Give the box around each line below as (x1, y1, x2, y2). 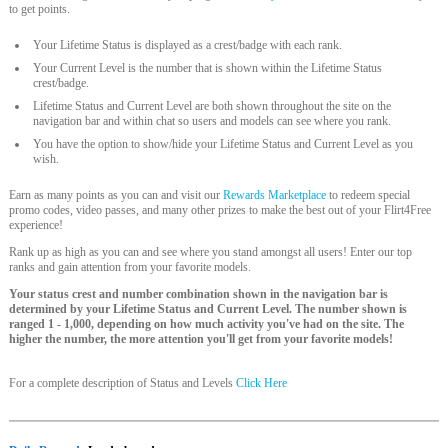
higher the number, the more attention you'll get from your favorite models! (9, 332, 394, 346)
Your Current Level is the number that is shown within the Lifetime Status (33, 61, 383, 75)
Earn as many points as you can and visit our (9, 188, 224, 202)
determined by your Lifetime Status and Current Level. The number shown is (9, 302, 408, 316)
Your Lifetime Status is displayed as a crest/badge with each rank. (33, 38, 343, 52)
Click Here (236, 376, 288, 390)
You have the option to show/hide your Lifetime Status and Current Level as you (33, 137, 414, 151)
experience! (9, 218, 64, 232)
